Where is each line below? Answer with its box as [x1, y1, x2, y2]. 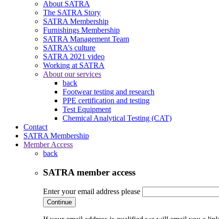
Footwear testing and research [63, 87, 154, 96]
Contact [23, 122, 47, 131]
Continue [47, 198, 72, 206]
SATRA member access [43, 167, 135, 177]
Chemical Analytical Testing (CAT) [63, 113, 172, 122]
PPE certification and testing [63, 96, 150, 105]
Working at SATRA [43, 61, 105, 69]
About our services [43, 69, 101, 78]
